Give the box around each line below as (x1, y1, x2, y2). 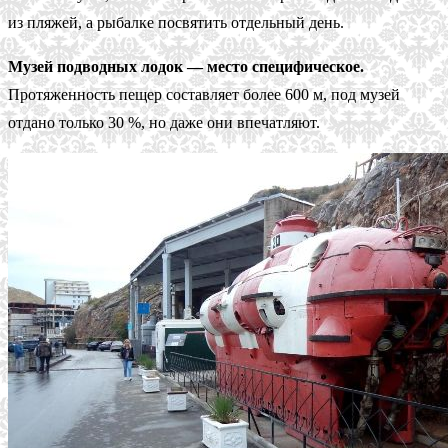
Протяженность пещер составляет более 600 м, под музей (8, 85, 400, 103)
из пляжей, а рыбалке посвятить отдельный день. (8, 13, 344, 31)
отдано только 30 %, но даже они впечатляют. (8, 113, 320, 131)
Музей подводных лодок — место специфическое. (8, 57, 364, 75)
